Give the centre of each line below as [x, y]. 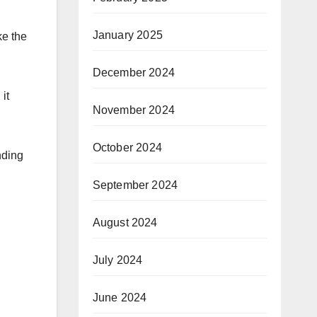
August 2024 [125, 223]
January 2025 [127, 35]
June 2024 [120, 298]
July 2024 [117, 260]
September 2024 [135, 185]
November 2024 [134, 110]
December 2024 [134, 73]
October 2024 [127, 148]
